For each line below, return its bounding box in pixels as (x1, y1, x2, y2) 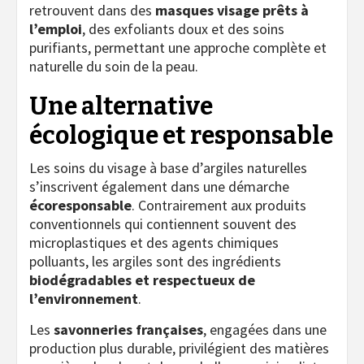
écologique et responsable (29, 120, 333, 150)
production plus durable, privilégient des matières (29, 338, 329, 357)
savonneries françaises (54, 319, 203, 339)
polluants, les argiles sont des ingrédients (29, 251, 281, 271)
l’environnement (29, 288, 138, 308)
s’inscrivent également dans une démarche (29, 176, 289, 196)
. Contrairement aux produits (132, 195, 306, 214)
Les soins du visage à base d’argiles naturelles (29, 158, 307, 177)
